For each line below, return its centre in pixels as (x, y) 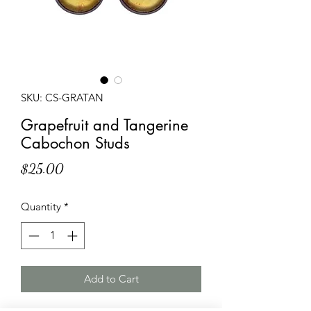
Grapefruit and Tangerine (104, 125)
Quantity (41, 207)
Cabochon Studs (75, 143)
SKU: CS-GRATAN (62, 98)
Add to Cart (111, 278)
